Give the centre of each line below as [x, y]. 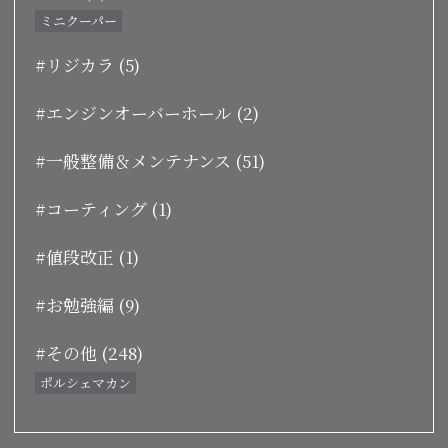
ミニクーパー [78, 20]
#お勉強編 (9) [87, 304]
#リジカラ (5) [87, 64]
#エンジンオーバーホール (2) [147, 112]
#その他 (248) [89, 352]
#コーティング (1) [103, 208]
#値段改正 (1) [87, 256]
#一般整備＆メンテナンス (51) [150, 160]
